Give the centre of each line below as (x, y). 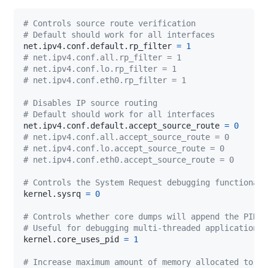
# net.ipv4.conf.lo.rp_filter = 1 (100, 68)
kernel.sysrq (54, 194)
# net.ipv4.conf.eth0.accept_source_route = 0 (129, 159)
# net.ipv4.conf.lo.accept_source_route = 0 (124, 148)
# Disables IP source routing (90, 103)
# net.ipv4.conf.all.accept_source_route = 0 (126, 137)
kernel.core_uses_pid (74, 239)
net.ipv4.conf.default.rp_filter (100, 46)
